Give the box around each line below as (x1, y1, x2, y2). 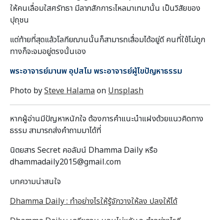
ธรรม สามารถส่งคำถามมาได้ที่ (10, 124, 101, 137)
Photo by (10, 84, 44, 97)
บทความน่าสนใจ (10, 175, 61, 188)
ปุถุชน (10, 14, 29, 26)
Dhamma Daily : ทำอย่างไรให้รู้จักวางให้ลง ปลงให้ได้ (10, 195, 177, 207)
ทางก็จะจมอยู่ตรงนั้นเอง (10, 45, 86, 57)
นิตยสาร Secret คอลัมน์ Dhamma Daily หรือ (10, 144, 158, 156)
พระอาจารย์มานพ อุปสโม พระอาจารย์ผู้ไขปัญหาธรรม (10, 65, 182, 77)
